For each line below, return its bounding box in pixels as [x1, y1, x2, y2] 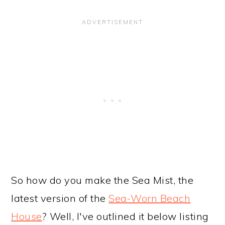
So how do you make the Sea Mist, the [11, 173, 194, 186]
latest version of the [11, 191, 109, 204]
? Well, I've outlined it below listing [42, 209, 209, 222]
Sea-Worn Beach [108, 191, 191, 204]
